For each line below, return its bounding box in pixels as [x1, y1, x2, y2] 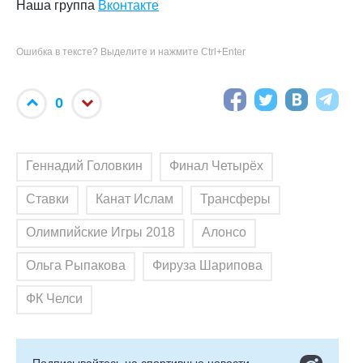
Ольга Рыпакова [26, 258, 126, 272]
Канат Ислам [96, 191, 173, 206]
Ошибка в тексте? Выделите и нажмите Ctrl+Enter [16, 45, 246, 58]
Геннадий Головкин [26, 158, 143, 173]
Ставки [26, 191, 69, 206]
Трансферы [200, 191, 271, 206]
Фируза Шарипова [152, 258, 263, 272]
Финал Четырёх [169, 158, 263, 173]
